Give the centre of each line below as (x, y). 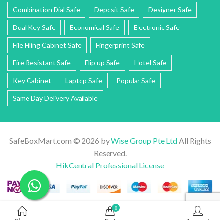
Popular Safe (136, 80)
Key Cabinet (32, 80)
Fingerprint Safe (120, 45)
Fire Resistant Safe (42, 62)
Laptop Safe (84, 80)
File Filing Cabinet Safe (47, 45)
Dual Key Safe (34, 27)
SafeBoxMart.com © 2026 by (60, 140)
